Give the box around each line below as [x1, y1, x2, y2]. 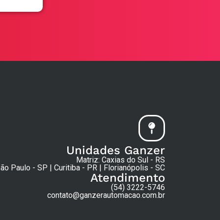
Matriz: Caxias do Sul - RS [76, 155, 165, 165]
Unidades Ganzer [66, 143, 165, 157]
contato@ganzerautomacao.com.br [47, 190, 165, 200]
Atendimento [90, 170, 165, 185]
